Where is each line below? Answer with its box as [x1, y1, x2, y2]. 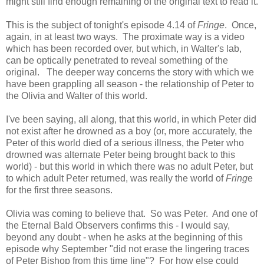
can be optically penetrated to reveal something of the [6, 55, 228, 65]
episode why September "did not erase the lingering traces [6, 243, 249, 254]
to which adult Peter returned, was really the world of [6, 173, 223, 183]
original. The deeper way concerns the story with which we [6, 67, 254, 77]
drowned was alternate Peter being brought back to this [6, 149, 235, 160]
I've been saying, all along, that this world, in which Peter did [6, 114, 256, 124]
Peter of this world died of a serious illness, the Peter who [6, 137, 244, 148]
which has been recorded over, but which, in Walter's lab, [6, 43, 242, 54]
